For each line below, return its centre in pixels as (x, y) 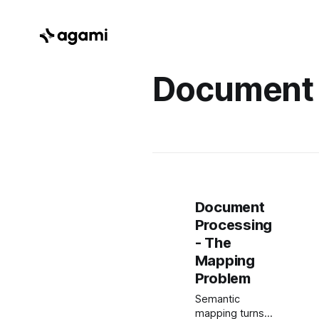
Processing (233, 225)
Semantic (217, 299)
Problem (223, 278)
